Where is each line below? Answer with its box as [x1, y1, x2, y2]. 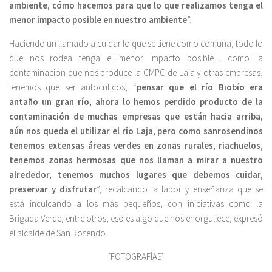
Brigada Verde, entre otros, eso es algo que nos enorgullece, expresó [9, 212, 263, 224]
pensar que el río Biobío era [136, 81, 263, 93]
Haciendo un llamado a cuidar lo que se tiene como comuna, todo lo [9, 37, 263, 49]
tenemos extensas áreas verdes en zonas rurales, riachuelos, [9, 139, 263, 151]
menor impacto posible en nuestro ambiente [9, 13, 187, 25]
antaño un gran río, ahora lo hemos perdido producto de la [9, 95, 263, 107]
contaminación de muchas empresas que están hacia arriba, [9, 110, 263, 122]
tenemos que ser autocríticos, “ [9, 81, 137, 93]
